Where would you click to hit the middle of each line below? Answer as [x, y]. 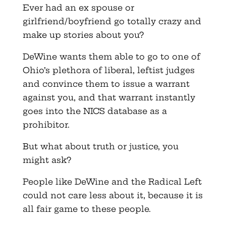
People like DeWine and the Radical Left [112, 181]
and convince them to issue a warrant [106, 83]
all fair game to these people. [87, 209]
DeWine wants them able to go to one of [111, 56]
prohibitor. [46, 124]
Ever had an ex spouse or [78, 7]
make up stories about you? [83, 35]
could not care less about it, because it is [112, 195]
